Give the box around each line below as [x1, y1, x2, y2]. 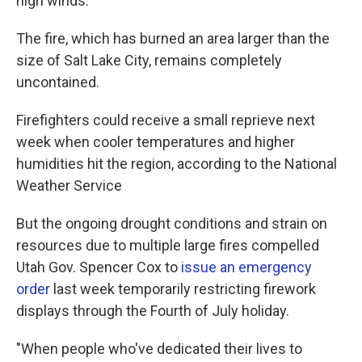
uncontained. [16, 74, 99, 90]
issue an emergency [181, 259, 312, 276]
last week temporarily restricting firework [50, 280, 316, 297]
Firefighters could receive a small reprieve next [16, 112, 315, 128]
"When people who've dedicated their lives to [16, 340, 302, 357]
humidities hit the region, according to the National [16, 155, 337, 172]
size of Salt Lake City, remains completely [16, 52, 282, 69]
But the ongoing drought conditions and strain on [16, 215, 327, 232]
